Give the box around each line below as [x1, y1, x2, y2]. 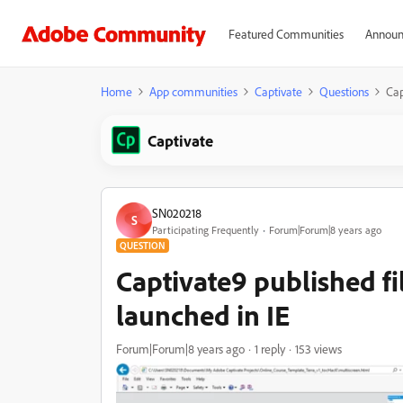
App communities [149, 84, 237, 99]
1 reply [255, 341, 285, 356]
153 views [295, 341, 342, 356]
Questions [319, 84, 369, 99]
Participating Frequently [152, 222, 259, 237]
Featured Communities [228, 26, 344, 41]
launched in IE [116, 297, 290, 333]
